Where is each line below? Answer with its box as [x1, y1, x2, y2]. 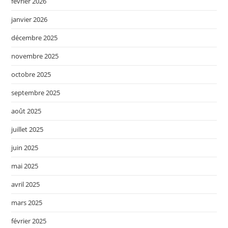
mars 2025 [11, 197, 43, 207]
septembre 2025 [11, 88, 61, 97]
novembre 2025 [11, 51, 59, 61]
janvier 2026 [11, 14, 48, 24]
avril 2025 [11, 179, 40, 189]
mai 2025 [11, 161, 39, 170]
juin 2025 [11, 142, 39, 152]
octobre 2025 [11, 69, 51, 79]
